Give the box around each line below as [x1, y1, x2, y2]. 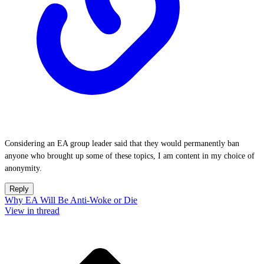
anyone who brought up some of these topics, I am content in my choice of [5, 151, 255, 160]
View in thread [5, 206, 60, 216]
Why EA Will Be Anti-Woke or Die [5, 195, 137, 205]
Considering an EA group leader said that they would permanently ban [5, 139, 239, 148]
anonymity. [5, 164, 42, 173]
